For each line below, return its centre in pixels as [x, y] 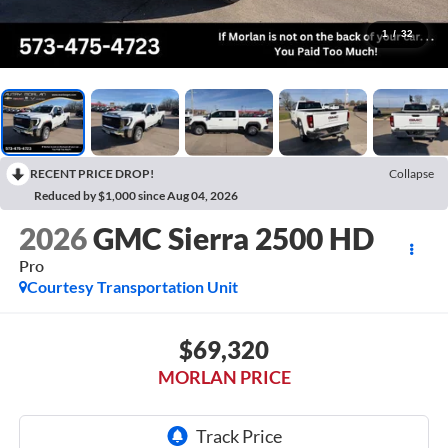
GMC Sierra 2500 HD [233, 238]
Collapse [411, 173]
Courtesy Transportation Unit [132, 287]
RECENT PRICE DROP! [92, 173]
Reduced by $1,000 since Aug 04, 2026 [136, 195]
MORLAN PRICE [224, 376]
